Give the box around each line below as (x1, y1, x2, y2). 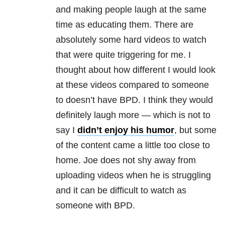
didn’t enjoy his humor (77, 125, 174, 136)
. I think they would (138, 95, 213, 105)
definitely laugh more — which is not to (56, 110, 210, 121)
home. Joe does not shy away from (56, 155, 196, 166)
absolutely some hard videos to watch (56, 35, 206, 45)
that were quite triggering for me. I (56, 50, 191, 60)
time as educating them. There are (56, 20, 193, 30)
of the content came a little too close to (56, 140, 210, 151)
